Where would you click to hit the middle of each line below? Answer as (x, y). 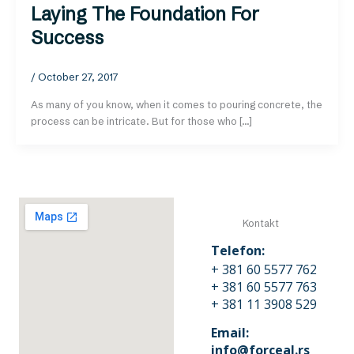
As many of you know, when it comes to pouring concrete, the (177, 105)
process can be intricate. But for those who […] (142, 122)
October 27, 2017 (79, 77)
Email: (230, 333)
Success (68, 38)
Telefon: (238, 250)
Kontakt (260, 223)
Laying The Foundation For (145, 14)
